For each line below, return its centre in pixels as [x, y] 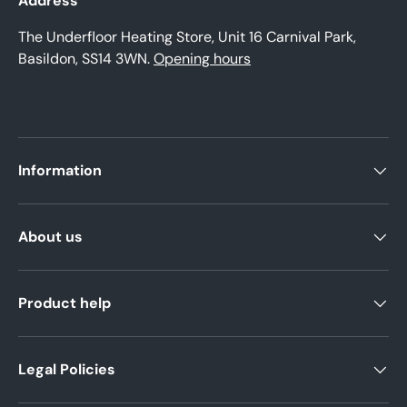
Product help [65, 303]
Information [60, 171]
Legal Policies [67, 370]
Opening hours [202, 59]
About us [50, 237]
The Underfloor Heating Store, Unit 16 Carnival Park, [187, 37]
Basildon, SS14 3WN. [86, 59]
